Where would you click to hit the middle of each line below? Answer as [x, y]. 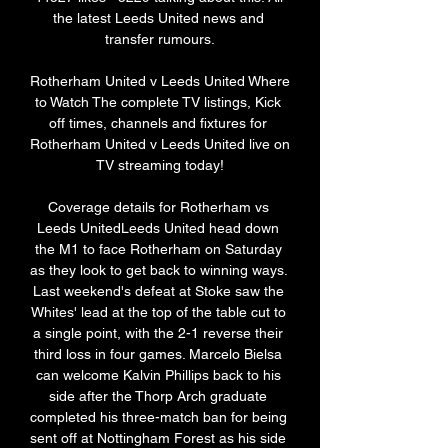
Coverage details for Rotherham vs [158, 207]
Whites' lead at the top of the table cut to [158, 312]
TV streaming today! [160, 165]
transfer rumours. [160, 39]
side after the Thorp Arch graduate [158, 396]
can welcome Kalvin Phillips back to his [158, 375]
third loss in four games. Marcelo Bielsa [158, 354]
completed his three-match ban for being [158, 417]
